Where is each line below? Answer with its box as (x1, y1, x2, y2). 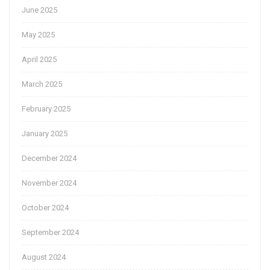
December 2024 (22, 154, 77, 163)
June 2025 (22, 5, 57, 15)
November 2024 (22, 178, 77, 188)
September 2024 (22, 228, 79, 237)
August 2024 (22, 253, 66, 262)
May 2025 (22, 30, 55, 40)
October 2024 (22, 203, 69, 213)
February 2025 (22, 104, 71, 114)
